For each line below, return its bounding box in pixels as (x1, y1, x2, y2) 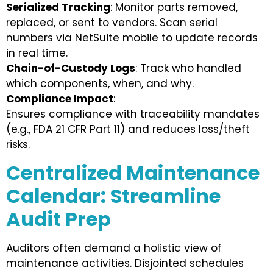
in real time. (6, 46, 68, 61)
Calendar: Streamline (6, 182, 221, 210)
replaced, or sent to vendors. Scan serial (6, 15, 218, 30)
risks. (6, 137, 30, 152)
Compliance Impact (6, 91, 113, 107)
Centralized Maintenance (6, 158, 260, 186)
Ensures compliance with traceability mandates (6, 107, 260, 122)
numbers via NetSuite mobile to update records (6, 30, 258, 46)
